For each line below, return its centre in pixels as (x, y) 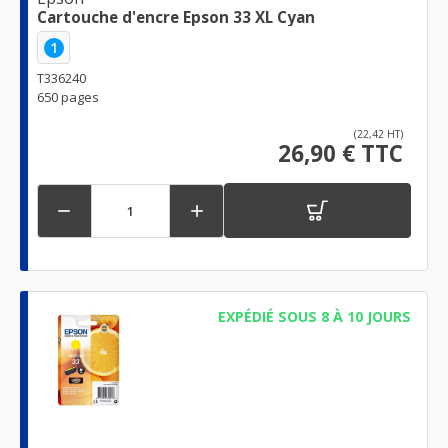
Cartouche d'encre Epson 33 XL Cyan (176, 17)
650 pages (68, 97)
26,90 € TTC (340, 154)
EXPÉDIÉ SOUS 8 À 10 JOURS (314, 317)
